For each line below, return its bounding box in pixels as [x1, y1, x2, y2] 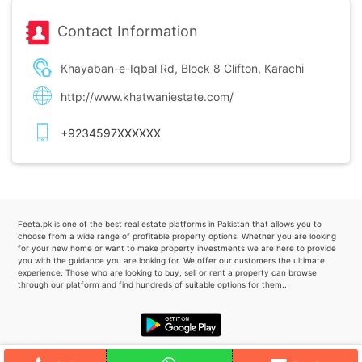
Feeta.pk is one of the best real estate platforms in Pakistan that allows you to [18, 219, 322, 229]
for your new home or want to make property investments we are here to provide [18, 243, 337, 254]
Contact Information [57, 23, 198, 40]
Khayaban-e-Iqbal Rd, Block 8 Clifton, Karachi [61, 61, 304, 76]
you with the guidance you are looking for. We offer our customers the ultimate [18, 255, 326, 266]
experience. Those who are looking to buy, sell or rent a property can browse [18, 267, 318, 278]
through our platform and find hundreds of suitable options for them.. [18, 280, 288, 290]
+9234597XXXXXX [61, 126, 161, 141]
